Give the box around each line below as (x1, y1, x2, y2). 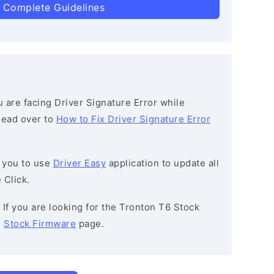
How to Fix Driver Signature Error (56, 113, 210, 125)
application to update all (106, 157, 219, 169)
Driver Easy (53, 157, 106, 169)
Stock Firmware (4, 218, 76, 229)
